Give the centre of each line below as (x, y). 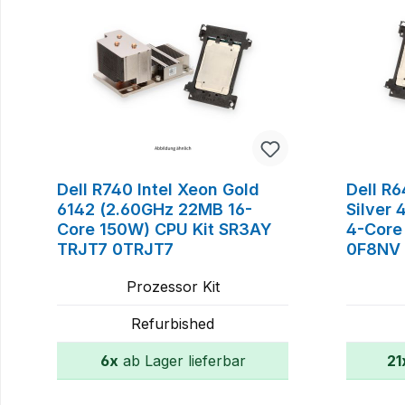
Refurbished (173, 323)
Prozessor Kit (173, 286)
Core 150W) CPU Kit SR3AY (165, 229)
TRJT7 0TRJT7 (115, 249)
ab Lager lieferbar (182, 360)
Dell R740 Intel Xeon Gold (158, 189)
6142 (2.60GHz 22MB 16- (155, 209)
